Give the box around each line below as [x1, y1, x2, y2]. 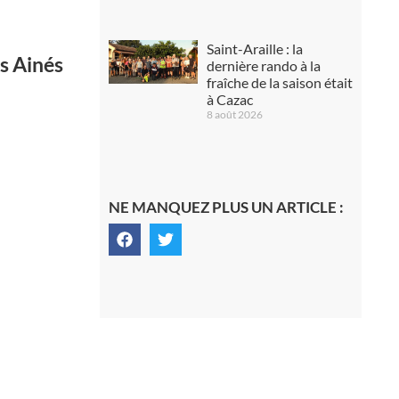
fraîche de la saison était [206, 73, 353, 91]
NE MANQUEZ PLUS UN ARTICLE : [108, 198, 344, 217]
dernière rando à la [206, 56, 321, 74]
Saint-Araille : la [206, 39, 303, 57]
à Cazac [206, 90, 253, 108]
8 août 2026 [206, 107, 263, 121]
